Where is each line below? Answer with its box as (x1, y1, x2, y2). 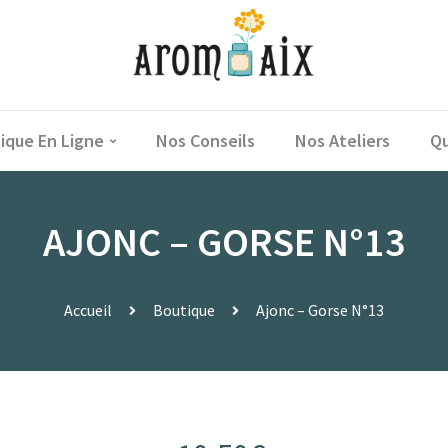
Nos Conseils (155, 129, 255, 152)
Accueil (64, 300, 112, 320)
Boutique (153, 300, 215, 320)
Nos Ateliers (294, 129, 390, 152)
